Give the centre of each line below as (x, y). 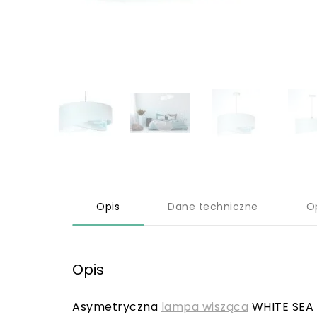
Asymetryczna (117, 307)
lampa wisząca (204, 307)
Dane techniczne (213, 207)
